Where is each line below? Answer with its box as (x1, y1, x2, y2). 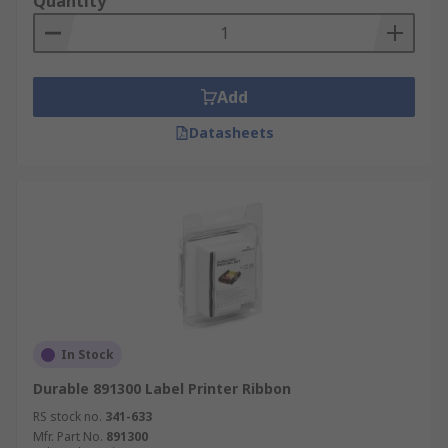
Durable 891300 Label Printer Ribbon (33, 379, 291, 398)
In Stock (61, 346, 114, 363)
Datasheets (188, 123, 274, 142)
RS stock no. (33, 408, 102, 425)
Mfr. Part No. (33, 428, 103, 445)
